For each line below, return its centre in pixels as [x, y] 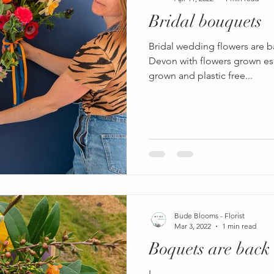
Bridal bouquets [205, 21]
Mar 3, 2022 [193, 226]
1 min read [239, 226]
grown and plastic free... [201, 75]
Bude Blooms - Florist [209, 216]
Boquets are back [209, 249]
